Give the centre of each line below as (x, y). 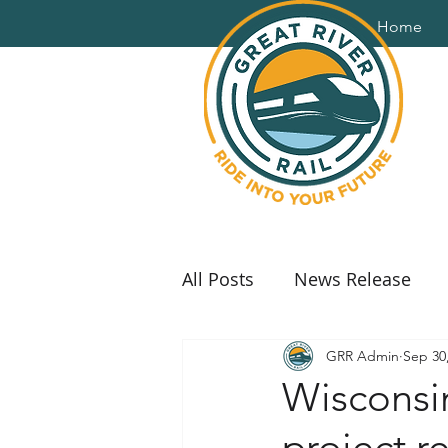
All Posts (218, 278)
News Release (352, 278)
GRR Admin (362, 355)
